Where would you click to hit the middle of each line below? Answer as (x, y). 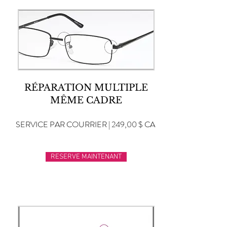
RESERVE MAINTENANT (86, 157)
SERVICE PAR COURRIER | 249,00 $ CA (85, 124)
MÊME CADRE (86, 100)
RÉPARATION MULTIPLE (86, 88)
